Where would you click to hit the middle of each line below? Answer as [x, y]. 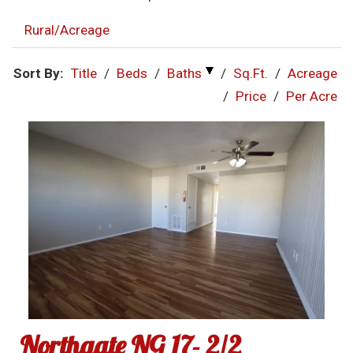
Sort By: [39, 73]
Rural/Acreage [67, 30]
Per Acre [312, 96]
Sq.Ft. [251, 73]
